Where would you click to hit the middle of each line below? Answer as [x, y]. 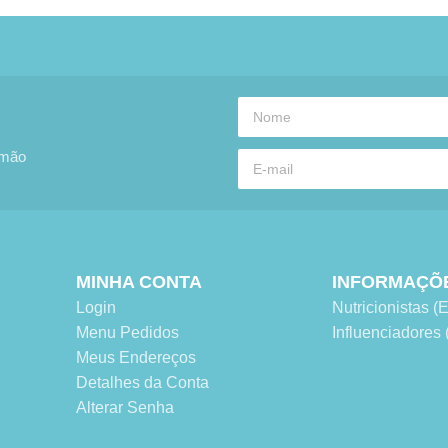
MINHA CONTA [139, 282]
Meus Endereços [136, 358]
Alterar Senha [125, 408]
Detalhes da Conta [143, 383]
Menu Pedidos [128, 333]
